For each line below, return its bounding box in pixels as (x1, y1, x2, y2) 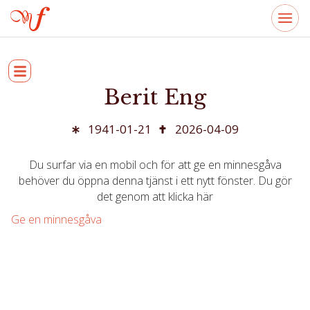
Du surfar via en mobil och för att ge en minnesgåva (28, 157, 282, 172)
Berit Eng (120, 84, 206, 110)
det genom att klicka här (97, 189, 213, 204)
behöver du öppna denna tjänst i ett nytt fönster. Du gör (18, 173, 292, 188)
